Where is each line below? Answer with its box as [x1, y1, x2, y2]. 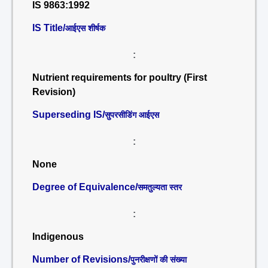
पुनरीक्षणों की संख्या [130, 255, 187, 264]
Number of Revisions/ [32, 254, 130, 264]
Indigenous [32, 232, 84, 242]
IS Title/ [32, 23, 65, 33]
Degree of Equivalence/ [32, 182, 138, 192]
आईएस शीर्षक [65, 23, 105, 33]
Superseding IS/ [32, 109, 105, 120]
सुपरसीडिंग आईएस [105, 110, 159, 120]
